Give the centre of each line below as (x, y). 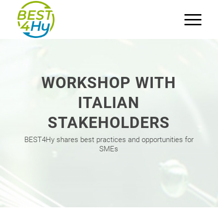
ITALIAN (109, 103)
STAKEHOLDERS (109, 123)
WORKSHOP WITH (109, 83)
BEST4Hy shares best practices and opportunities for (109, 139)
